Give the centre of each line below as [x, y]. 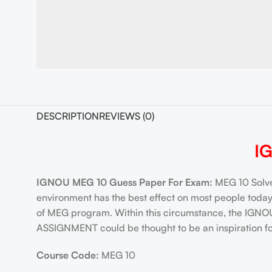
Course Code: [69, 255]
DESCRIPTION [67, 116]
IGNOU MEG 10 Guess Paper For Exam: [124, 182]
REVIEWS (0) [126, 116]
